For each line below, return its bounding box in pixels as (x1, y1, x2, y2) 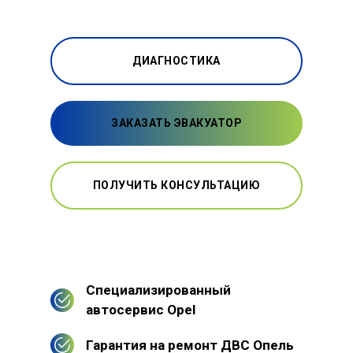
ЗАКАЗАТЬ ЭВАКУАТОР (111, 116, 242, 129)
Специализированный (86, 281, 231, 298)
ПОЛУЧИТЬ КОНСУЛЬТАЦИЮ (92, 178, 261, 191)
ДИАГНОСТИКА (132, 54, 221, 67)
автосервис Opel (86, 301, 195, 318)
